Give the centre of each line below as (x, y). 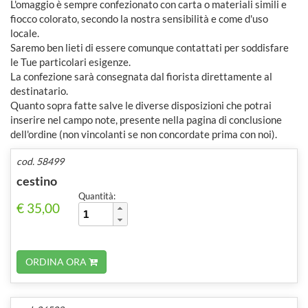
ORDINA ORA (57, 261)
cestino (37, 180)
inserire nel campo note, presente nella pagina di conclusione (146, 119)
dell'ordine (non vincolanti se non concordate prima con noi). (144, 134)
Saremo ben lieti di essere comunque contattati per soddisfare (150, 47)
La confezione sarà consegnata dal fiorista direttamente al (141, 76)
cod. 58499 (40, 161)
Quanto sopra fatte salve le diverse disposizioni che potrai (141, 105)
